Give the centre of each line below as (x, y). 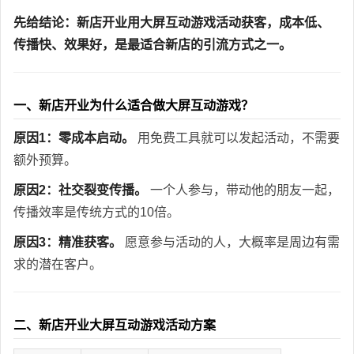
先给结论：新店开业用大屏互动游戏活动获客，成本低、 (171, 22)
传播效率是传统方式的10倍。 (96, 212)
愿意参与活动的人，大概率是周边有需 (231, 242)
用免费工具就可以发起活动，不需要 (237, 137)
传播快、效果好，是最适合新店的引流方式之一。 (153, 44)
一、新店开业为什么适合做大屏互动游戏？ (134, 105)
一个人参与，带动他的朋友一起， (243, 190)
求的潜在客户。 (58, 264)
